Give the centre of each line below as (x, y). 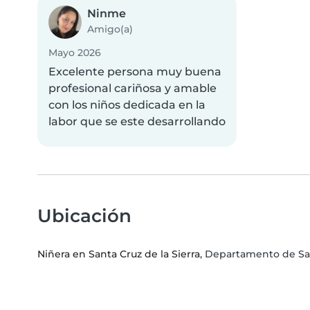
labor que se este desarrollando (137, 122)
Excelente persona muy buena (135, 72)
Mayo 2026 (75, 53)
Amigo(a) (110, 29)
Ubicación (84, 216)
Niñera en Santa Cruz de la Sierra (119, 254)
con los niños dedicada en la (127, 105)
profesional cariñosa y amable (133, 89)
